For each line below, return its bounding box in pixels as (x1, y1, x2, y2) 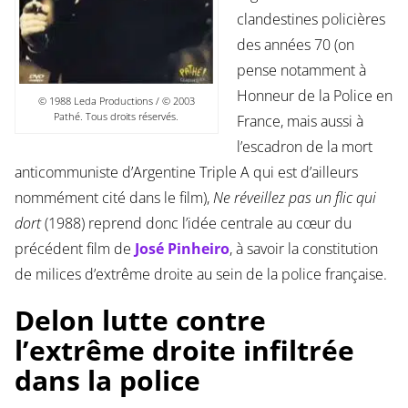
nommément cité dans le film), (14, 188, 213, 209)
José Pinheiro (134, 239, 229, 260)
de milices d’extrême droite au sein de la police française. (14, 264, 387, 285)
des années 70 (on (236, 35, 354, 56)
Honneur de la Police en (236, 86, 393, 107)
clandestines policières (236, 9, 385, 30)
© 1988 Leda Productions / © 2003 (37, 94, 195, 108)
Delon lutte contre (14, 301, 266, 340)
